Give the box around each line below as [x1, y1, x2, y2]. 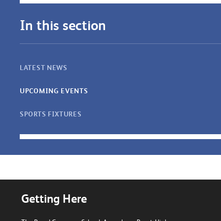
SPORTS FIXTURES [20, 110, 82, 118]
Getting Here [21, 191, 87, 206]
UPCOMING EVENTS [20, 86, 88, 95]
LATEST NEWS [20, 64, 68, 72]
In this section [20, 17, 106, 34]
